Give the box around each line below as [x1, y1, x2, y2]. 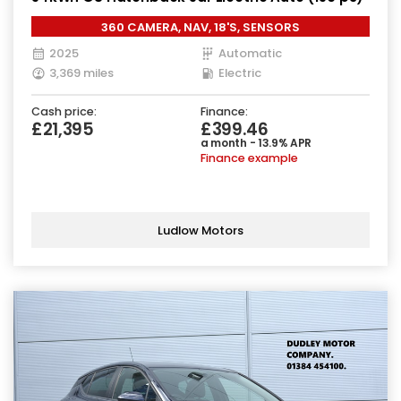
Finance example [200, 150, 298, 166]
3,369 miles [49, 64, 114, 82]
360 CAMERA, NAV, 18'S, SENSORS [101, 19, 300, 37]
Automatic [218, 45, 282, 63]
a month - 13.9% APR [200, 135, 312, 151]
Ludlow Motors [158, 221, 243, 239]
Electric [218, 64, 261, 82]
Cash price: [31, 104, 97, 120]
